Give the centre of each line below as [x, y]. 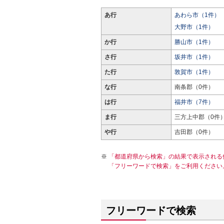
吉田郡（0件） [194, 132]
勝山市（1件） [194, 42]
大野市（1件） [194, 27]
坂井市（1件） [194, 57]
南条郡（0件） [194, 87]
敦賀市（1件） [194, 72]
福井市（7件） [194, 102]
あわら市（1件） [197, 15]
